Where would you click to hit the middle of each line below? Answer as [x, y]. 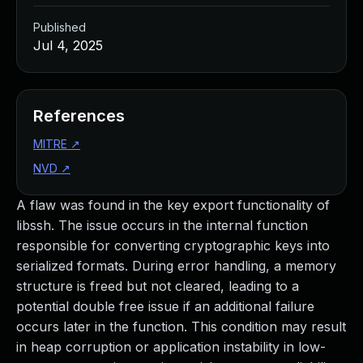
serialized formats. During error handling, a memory [176, 266]
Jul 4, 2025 [68, 45]
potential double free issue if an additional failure [165, 306]
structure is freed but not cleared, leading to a [158, 286]
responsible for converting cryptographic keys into [173, 246]
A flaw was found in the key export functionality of [173, 205]
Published [60, 27]
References [79, 116]
